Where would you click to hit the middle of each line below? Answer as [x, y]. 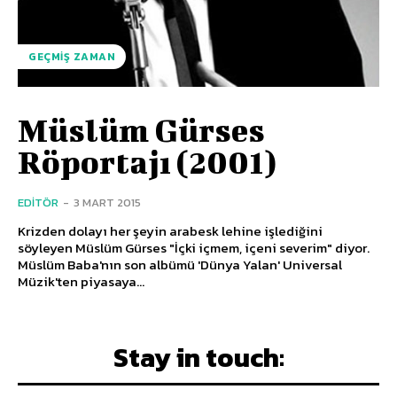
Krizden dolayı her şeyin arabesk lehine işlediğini [170, 230]
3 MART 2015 [107, 202]
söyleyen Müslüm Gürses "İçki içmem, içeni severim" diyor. [194, 247]
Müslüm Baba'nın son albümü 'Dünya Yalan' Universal [180, 264]
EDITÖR [38, 202]
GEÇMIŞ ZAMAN [72, 56]
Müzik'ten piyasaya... [81, 281]
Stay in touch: [198, 357]
